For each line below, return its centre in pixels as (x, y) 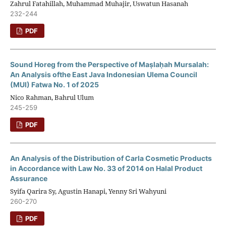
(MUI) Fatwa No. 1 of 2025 (54, 84)
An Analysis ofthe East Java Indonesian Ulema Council (103, 74)
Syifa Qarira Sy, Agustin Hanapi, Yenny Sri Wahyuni (88, 191)
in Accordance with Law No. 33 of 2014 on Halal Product (106, 168)
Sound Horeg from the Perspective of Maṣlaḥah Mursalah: (109, 64)
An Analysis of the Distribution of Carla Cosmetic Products (111, 158)
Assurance (29, 178)
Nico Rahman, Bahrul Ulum (52, 97)
